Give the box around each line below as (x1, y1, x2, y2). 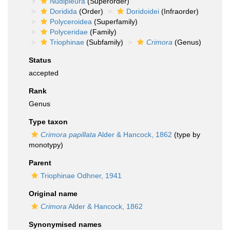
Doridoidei (126, 7, 159, 15)
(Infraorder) (159, 7, 199, 15)
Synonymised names (29, 220, 102, 228)
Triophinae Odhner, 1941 (41, 171, 122, 180)
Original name (29, 189, 78, 198)
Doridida (50, 7, 77, 15)
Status (29, 56, 51, 64)
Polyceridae (50, 28, 88, 36)
